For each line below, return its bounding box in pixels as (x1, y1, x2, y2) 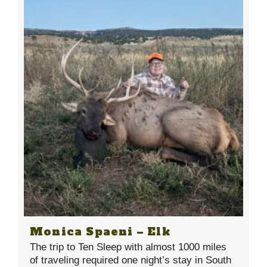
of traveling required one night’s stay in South (30, 254, 231, 266)
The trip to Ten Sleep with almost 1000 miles (30, 241, 226, 253)
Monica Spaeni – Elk (30, 223, 170, 239)
